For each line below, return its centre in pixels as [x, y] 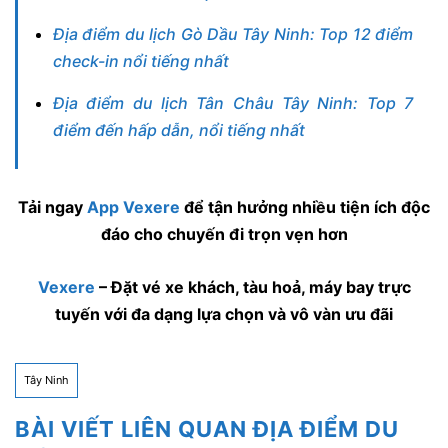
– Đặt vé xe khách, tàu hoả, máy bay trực [252, 286]
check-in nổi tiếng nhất [141, 61]
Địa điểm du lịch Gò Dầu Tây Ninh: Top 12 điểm [233, 34]
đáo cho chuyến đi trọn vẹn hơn [224, 234]
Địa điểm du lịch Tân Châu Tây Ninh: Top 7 [233, 103]
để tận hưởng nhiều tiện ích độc [305, 207]
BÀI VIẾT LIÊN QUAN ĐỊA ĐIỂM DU [207, 428]
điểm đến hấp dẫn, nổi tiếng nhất [179, 130]
